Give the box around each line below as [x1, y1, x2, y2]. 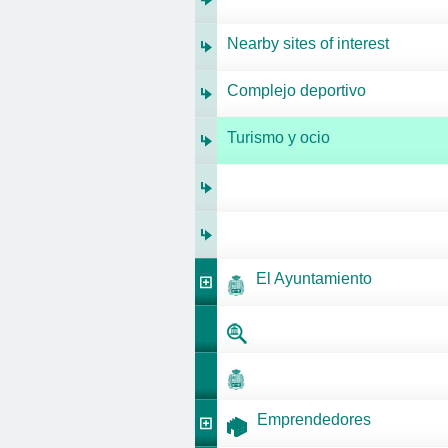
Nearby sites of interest [227, 35, 389, 52]
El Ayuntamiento [256, 270, 372, 287]
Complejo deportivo [227, 82, 366, 99]
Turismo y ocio [227, 129, 330, 146]
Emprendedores [257, 411, 371, 428]
